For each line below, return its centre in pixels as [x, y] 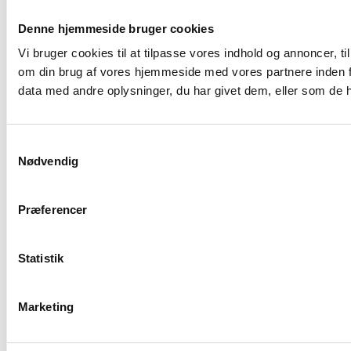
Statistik [41, 258]
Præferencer [53, 209]
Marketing [46, 306]
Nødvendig [48, 161]
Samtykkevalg [43, 145]
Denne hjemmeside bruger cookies [116, 28]
